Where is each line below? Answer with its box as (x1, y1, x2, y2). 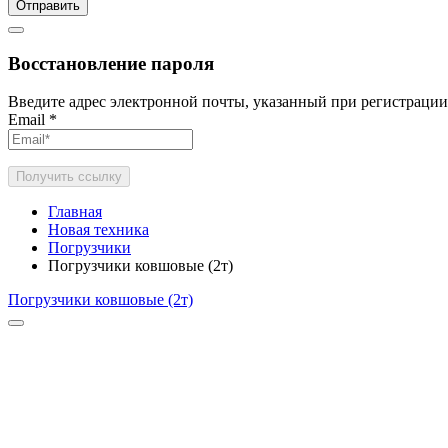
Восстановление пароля (8, 52, 214, 74)
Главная (48, 203, 102, 221)
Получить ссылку (16, 169, 122, 185)
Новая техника (48, 221, 149, 239)
